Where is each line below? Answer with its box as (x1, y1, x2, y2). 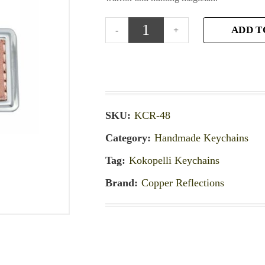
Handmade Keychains (154, 132, 249, 144)
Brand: (105, 177, 141, 189)
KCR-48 (134, 109, 171, 122)
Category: (105, 132, 154, 144)
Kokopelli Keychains (129, 154, 220, 167)
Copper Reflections (141, 177, 225, 189)
